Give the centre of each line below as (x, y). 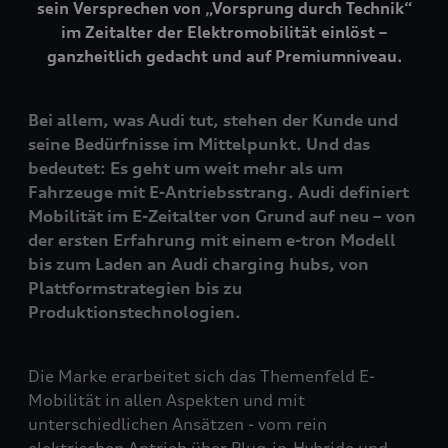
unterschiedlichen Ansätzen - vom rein (177, 423)
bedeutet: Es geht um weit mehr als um (185, 167)
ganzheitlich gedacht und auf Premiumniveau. (224, 55)
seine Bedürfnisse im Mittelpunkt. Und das (199, 143)
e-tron (311, 239)
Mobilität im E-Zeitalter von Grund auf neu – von (222, 215)
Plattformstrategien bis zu (135, 287)
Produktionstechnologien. (134, 311)
